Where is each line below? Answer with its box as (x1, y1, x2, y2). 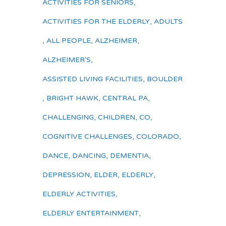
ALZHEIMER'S (42, 55, 91, 64)
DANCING (72, 151, 106, 160)
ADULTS (154, 17, 183, 26)
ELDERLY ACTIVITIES (42, 190, 116, 198)
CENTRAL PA (102, 94, 148, 102)
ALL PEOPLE (46, 36, 91, 45)
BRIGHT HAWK (46, 94, 98, 102)
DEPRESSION (42, 171, 90, 179)
